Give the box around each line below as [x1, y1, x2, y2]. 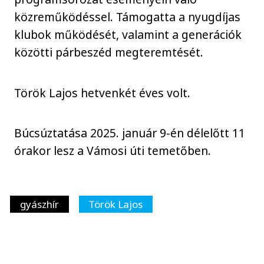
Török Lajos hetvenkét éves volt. [14, 84, 191, 101]
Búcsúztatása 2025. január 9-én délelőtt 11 [14, 125, 246, 141]
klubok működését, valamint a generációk [14, 27, 242, 43]
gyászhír [19, 197, 59, 211]
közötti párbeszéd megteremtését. [14, 44, 204, 61]
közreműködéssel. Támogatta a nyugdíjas [14, 9, 241, 25]
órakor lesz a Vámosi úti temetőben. [14, 143, 212, 159]
